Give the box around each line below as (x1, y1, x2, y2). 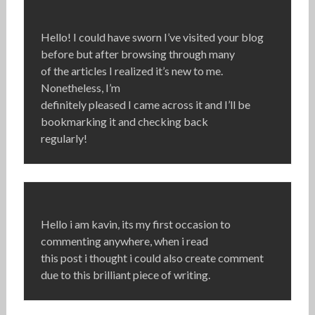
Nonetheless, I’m (40, 81, 120, 95)
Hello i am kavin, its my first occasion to (40, 217, 231, 231)
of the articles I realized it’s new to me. (40, 64, 223, 78)
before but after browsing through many (40, 47, 235, 61)
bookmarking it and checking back (40, 115, 208, 129)
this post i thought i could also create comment (40, 251, 264, 265)
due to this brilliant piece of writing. (40, 268, 210, 282)
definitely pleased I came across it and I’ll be (40, 98, 250, 112)
